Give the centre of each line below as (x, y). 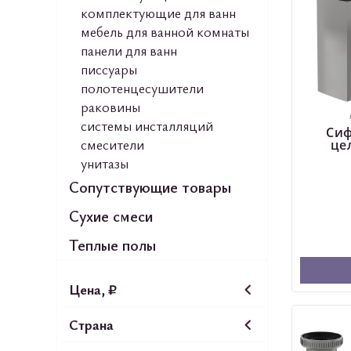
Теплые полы (112, 245)
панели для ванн (129, 50)
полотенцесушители (142, 88)
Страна (91, 324)
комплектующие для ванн (158, 13)
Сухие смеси (111, 216)
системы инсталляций (147, 125)
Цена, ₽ (93, 289)
